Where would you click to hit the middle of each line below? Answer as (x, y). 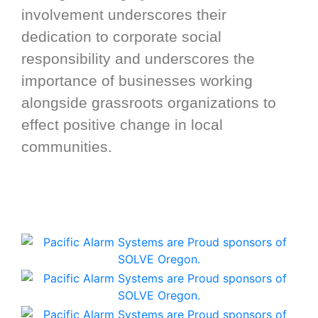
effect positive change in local (122, 125)
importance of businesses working (137, 81)
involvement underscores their (124, 15)
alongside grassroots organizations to (149, 103)
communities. (67, 147)
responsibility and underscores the (138, 59)
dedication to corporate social (121, 37)
